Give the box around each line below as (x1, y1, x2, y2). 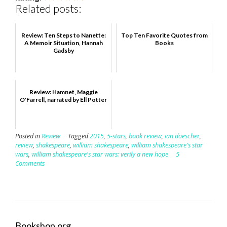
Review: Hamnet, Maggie (29, 88, 98, 96)
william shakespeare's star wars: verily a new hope (31, 149, 168, 159)
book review (129, 131, 162, 140)
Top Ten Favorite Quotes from (121, 31, 208, 39)
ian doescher (165, 131, 200, 140)
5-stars (107, 131, 126, 140)
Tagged (68, 131, 90, 140)
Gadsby (53, 46, 74, 54)
